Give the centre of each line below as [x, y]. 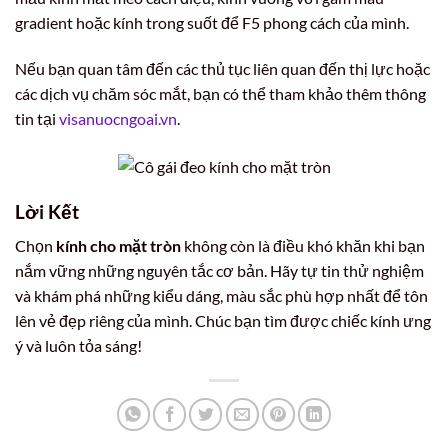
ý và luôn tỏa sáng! [78, 346]
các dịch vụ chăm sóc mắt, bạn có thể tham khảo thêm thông [220, 93]
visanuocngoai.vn [118, 118]
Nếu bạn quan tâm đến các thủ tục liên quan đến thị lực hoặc [222, 68]
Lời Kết [47, 211]
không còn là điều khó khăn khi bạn [303, 246]
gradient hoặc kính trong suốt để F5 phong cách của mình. [212, 22]
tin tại [37, 118]
